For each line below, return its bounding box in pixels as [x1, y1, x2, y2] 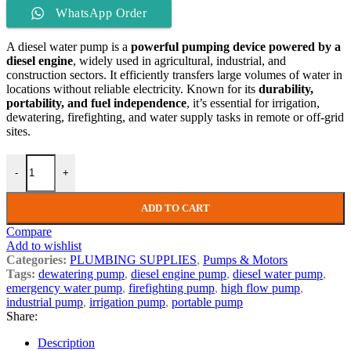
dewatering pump [38, 266, 125, 280]
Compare [6, 224, 52, 238]
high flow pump [221, 280, 300, 295]
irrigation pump [89, 295, 165, 309]
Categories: [6, 252, 67, 266]
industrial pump [6, 295, 83, 309]
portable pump [172, 295, 243, 309]
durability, [259, 81, 313, 96]
